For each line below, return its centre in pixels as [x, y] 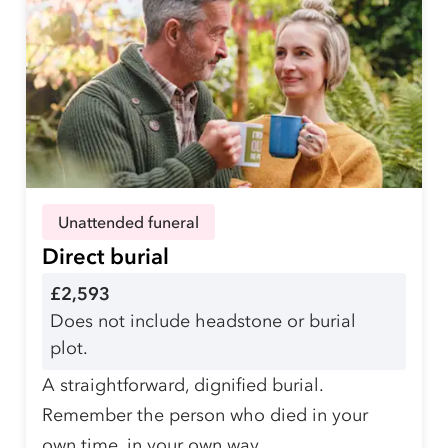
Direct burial [105, 256]
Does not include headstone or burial [203, 320]
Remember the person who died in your [205, 414]
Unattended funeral [128, 221]
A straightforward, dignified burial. [182, 384]
